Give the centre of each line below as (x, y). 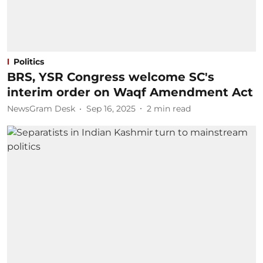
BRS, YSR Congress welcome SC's (111, 77)
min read (172, 109)
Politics (29, 61)
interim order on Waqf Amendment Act (130, 92)
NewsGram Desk (41, 109)
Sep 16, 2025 (111, 109)
